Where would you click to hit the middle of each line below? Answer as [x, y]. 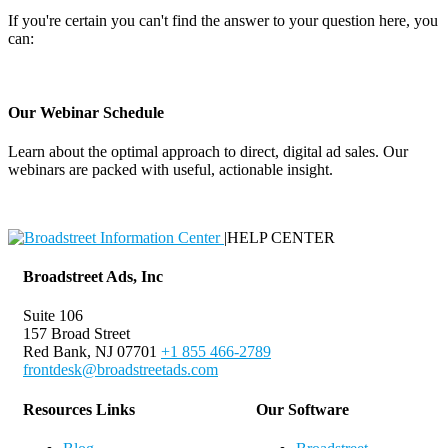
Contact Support [224, 73]
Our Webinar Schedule [86, 112]
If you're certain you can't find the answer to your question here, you [223, 21]
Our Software [302, 409]
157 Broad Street [76, 334]
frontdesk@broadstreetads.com [120, 370]
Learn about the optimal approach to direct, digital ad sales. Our [208, 151]
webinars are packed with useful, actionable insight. [170, 169]
